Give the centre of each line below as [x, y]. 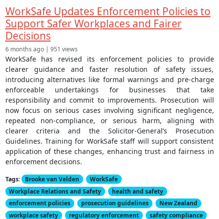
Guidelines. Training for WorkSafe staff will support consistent [109, 141]
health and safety [138, 191]
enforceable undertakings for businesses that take [109, 90]
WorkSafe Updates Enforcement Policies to [108, 11]
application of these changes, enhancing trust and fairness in [109, 152]
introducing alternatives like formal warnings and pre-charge [109, 80]
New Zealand [179, 203]
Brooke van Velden [52, 179]
